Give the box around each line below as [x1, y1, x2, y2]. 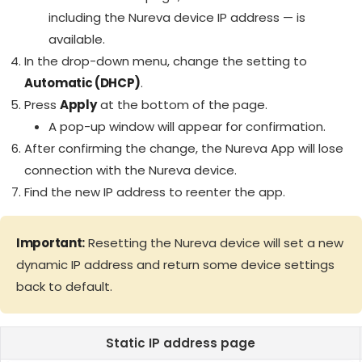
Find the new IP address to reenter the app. [24, 183, 285, 201]
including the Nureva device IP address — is [48, 9, 305, 27]
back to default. [16, 278, 112, 296]
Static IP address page [105, 335, 255, 352]
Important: [16, 234, 85, 252]
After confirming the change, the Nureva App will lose [24, 140, 343, 158]
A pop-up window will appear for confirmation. [48, 118, 326, 136]
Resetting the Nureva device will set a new [85, 234, 343, 252]
